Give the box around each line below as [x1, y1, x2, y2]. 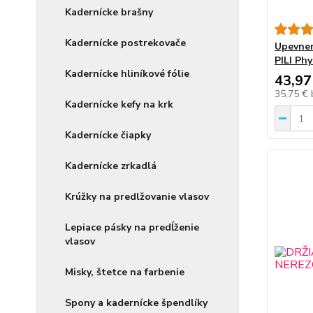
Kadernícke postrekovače [65, 36, 186, 50]
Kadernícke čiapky [65, 129, 151, 142]
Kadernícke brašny [65, 6, 153, 19]
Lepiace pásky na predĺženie [65, 221, 199, 234]
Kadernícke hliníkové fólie [65, 67, 189, 80]
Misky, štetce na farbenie [65, 265, 184, 279]
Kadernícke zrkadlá [65, 159, 156, 173]
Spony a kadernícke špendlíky [65, 296, 208, 310]
